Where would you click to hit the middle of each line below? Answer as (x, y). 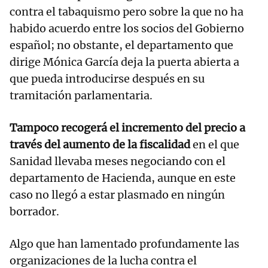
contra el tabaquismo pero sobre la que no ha (127, 11)
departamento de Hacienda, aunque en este (123, 178)
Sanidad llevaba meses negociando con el (118, 161)
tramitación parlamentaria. (81, 95)
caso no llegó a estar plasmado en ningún (117, 194)
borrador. (34, 211)
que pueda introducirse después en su (107, 78)
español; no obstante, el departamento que (121, 45)
